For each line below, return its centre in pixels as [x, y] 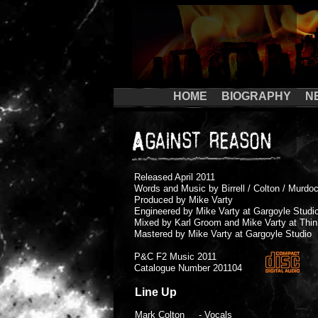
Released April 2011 [175, 177]
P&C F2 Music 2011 [175, 257]
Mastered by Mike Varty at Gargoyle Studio [223, 234]
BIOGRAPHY [256, 96]
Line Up [156, 292]
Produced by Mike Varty [183, 200]
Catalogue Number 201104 [188, 268]
